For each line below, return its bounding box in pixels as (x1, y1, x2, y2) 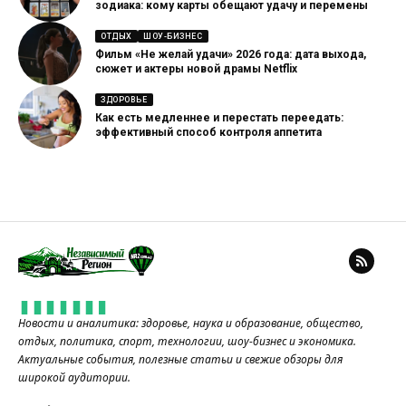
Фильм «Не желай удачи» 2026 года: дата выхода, (95, 48, 366, 62)
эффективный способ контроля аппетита (95, 126, 322, 140)
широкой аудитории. (18, 369, 130, 385)
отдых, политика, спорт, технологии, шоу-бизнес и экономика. (18, 333, 356, 349)
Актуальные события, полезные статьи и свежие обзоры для (18, 351, 343, 367)
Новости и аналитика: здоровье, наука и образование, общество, (18, 314, 363, 331)
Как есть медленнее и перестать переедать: (95, 111, 343, 125)
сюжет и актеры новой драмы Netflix (95, 63, 297, 76)
